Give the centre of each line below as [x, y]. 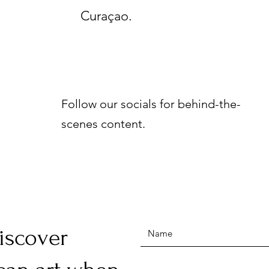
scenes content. [103, 123]
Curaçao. [106, 16]
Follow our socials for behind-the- [151, 104]
